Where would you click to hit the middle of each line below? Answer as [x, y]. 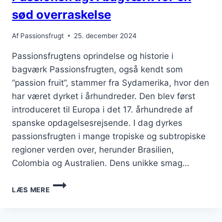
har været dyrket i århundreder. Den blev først [104, 96]
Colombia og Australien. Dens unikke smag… [101, 163]
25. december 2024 [106, 35]
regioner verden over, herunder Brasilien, [93, 149]
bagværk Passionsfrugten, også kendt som [97, 69]
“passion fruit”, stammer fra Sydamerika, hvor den [111, 83]
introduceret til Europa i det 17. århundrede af [102, 109]
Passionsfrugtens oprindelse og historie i [93, 56]
